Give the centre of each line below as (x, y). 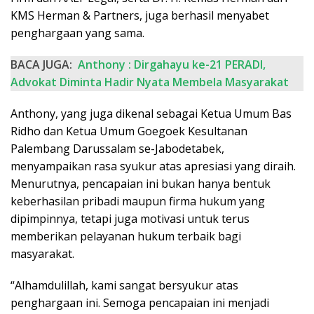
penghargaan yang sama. (77, 33)
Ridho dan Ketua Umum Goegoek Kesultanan (129, 131)
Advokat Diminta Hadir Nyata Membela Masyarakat (150, 82)
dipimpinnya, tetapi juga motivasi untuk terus (130, 219)
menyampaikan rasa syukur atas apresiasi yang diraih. (153, 166)
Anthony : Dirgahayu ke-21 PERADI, (172, 65)
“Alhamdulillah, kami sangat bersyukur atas (124, 286)
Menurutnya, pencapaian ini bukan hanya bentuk (141, 184)
